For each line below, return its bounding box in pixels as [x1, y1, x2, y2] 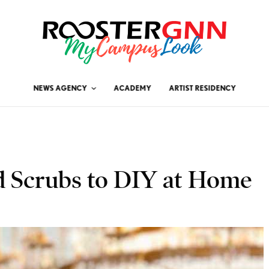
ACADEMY [113, 83, 151, 92]
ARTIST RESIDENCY [169, 83, 236, 92]
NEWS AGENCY [33, 83, 87, 92]
